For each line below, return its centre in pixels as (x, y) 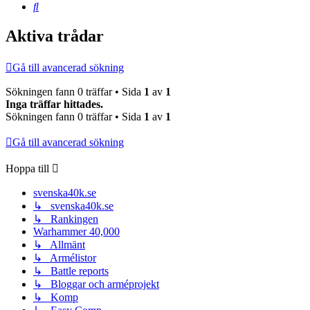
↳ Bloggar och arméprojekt (96, 284)
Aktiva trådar (55, 36)
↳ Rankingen (66, 219)
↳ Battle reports (71, 271)
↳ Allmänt (59, 245)
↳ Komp (56, 298)
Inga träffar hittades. (54, 104)
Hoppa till (27, 169)
